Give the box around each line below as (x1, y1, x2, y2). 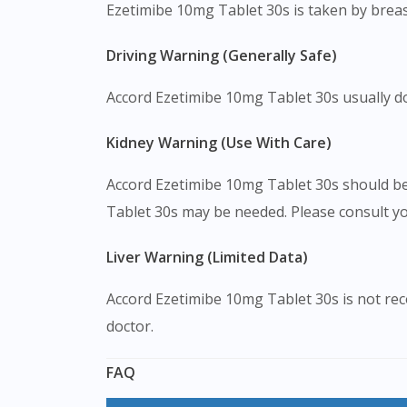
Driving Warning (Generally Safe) (116, 45, 337, 65)
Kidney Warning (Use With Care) (115, 132, 332, 153)
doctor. (106, 315, 154, 336)
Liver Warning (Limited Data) (114, 246, 308, 267)
